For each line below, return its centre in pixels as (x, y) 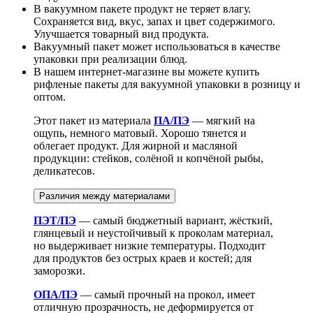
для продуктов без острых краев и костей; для (143, 258)
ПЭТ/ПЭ (55, 220)
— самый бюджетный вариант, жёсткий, (174, 220)
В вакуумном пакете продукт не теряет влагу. (142, 8)
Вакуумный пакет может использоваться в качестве (157, 46)
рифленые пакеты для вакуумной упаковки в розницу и (167, 84)
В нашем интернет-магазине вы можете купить (146, 71)
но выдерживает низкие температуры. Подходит (150, 245)
